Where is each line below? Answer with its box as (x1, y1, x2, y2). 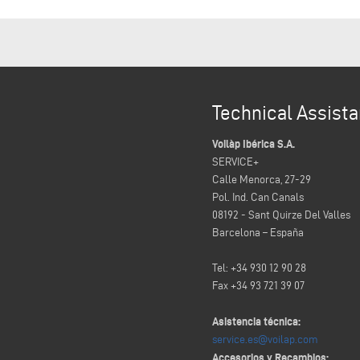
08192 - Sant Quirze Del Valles (212, 209, 350, 222)
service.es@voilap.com (212, 333, 318, 346)
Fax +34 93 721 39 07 (212, 280, 305, 292)
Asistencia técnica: (212, 315, 301, 329)
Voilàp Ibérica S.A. (212, 137, 295, 151)
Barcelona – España (212, 227, 304, 239)
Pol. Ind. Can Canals (212, 191, 304, 204)
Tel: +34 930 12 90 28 (212, 262, 306, 275)
